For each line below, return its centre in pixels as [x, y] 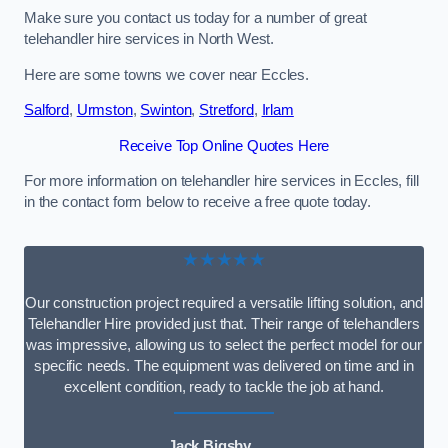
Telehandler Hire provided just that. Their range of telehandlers [224, 323]
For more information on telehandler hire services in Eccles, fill [221, 181]
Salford [46, 110]
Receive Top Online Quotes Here [224, 145]
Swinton [166, 110]
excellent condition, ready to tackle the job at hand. [224, 386]
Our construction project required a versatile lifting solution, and [224, 302]
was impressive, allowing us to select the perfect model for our [224, 344]
